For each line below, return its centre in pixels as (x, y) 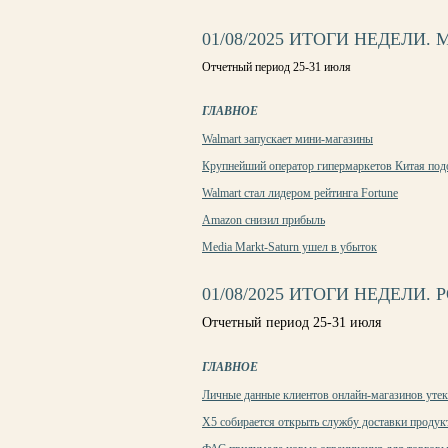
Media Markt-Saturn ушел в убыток (289, 247)
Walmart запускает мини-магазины (287, 139)
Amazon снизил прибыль (263, 220)
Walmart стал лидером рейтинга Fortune (300, 193)
